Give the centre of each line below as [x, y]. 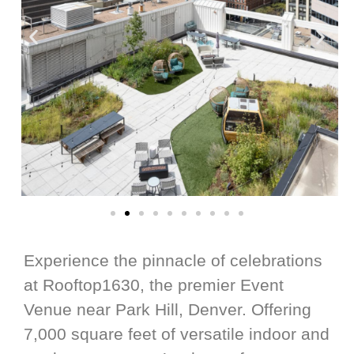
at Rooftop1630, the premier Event [154, 285]
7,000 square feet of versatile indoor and [177, 334]
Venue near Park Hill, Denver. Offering [168, 310]
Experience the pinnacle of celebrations [173, 261]
